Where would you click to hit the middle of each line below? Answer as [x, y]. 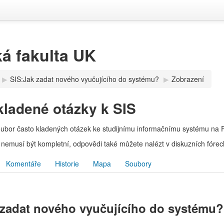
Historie [67, 163]
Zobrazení [188, 79]
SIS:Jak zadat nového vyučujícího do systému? [84, 79]
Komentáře [24, 163]
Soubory [138, 163]
